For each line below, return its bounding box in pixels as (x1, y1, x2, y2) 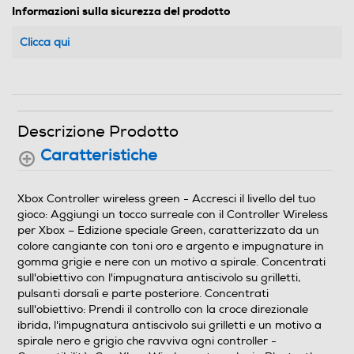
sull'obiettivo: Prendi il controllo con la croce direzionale (17, 303, 308, 316)
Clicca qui (20, 36, 70, 50)
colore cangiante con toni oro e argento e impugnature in (17, 239, 324, 253)
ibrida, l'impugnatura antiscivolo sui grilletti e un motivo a (17, 318, 322, 332)
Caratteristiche (40, 145, 157, 166)
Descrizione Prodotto (17, 122, 179, 142)
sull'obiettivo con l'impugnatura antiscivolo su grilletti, (17, 271, 300, 284)
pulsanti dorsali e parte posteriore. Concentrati (17, 287, 269, 300)
